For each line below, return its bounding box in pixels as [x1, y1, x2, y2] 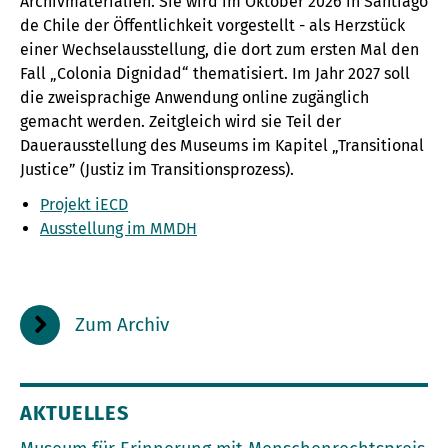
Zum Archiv [75, 313, 169, 336]
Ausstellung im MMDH [40, 219, 197, 238]
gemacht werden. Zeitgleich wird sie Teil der [20, 112, 341, 131]
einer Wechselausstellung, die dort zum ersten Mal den [20, 40, 419, 59]
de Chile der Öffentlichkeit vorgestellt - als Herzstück [20, 16, 405, 35]
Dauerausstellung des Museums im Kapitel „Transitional [20, 136, 424, 155]
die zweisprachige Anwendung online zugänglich [20, 88, 369, 107]
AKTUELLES [20, 401, 129, 425]
